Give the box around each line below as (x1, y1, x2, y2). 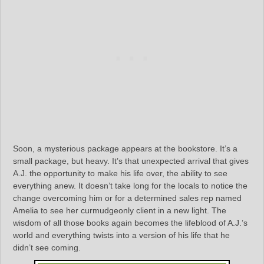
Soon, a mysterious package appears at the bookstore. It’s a (13, 144, 237, 154)
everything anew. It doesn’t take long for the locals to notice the (13, 181, 247, 191)
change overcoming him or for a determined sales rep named (13, 193, 242, 203)
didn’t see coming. (13, 243, 81, 253)
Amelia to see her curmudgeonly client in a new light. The (13, 206, 226, 216)
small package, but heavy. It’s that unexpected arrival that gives (13, 156, 249, 166)
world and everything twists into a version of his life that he (13, 230, 230, 240)
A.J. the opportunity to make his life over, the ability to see (13, 169, 227, 179)
